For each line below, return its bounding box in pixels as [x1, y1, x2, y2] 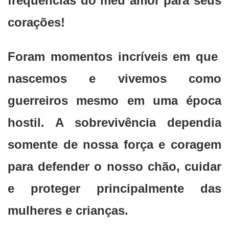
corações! [8, 15, 65, 30]
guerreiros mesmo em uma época [8, 94, 221, 108]
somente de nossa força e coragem [8, 138, 221, 152]
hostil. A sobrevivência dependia [8, 116, 221, 130]
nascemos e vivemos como [8, 72, 221, 86]
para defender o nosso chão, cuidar [8, 159, 221, 174]
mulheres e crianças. [8, 203, 128, 218]
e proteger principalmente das [8, 181, 221, 196]
